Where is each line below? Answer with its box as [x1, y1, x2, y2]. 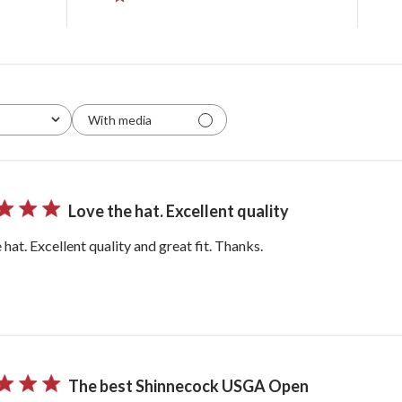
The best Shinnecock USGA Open [68, 376, 309, 397]
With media [88, 111, 152, 127]
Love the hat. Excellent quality [68, 201, 289, 222]
